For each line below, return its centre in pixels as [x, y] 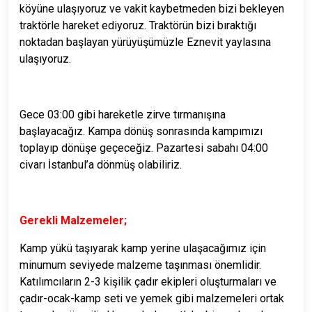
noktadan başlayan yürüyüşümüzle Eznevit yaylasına [145, 42]
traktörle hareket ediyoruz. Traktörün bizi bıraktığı [138, 25]
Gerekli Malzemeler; [73, 220]
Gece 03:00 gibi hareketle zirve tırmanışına [123, 114]
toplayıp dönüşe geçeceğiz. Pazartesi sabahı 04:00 [144, 148]
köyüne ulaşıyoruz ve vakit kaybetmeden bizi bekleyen [152, 8]
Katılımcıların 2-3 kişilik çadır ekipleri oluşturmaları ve [148, 281]
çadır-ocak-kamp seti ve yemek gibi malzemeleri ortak [152, 298]
